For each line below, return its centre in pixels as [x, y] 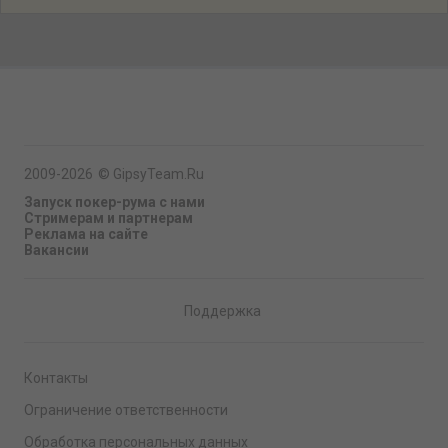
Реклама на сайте [86, 234]
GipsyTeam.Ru [158, 174]
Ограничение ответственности [126, 410]
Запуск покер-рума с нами [114, 202]
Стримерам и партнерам [108, 218]
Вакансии [56, 250]
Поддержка [222, 310]
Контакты [56, 378]
